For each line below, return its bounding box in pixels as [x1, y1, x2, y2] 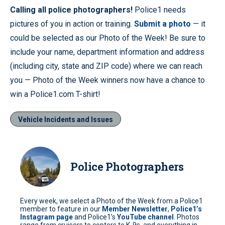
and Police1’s [73, 213, 117, 221]
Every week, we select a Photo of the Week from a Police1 [20, 197, 203, 205]
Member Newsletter [102, 205, 168, 213]
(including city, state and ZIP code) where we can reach [10, 61, 202, 71]
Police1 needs [133, 5, 186, 15]
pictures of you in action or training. [10, 19, 134, 29]
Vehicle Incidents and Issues [18, 116, 113, 124]
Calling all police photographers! [10, 5, 133, 15]
